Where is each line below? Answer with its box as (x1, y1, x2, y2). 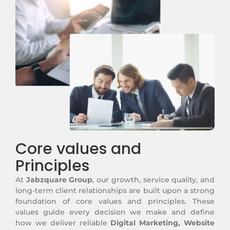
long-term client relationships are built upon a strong (15, 186, 215, 196)
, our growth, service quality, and (92, 175, 215, 185)
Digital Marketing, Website (110, 218, 215, 228)
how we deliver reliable (15, 218, 111, 228)
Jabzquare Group (26, 175, 93, 185)
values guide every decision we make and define (15, 207, 215, 217)
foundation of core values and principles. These (15, 197, 215, 206)
